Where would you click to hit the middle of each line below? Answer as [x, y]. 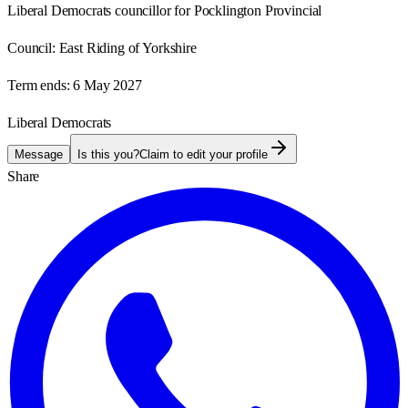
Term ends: [39, 85]
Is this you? [108, 154]
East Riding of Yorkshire [127, 47]
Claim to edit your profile [204, 154]
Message [39, 154]
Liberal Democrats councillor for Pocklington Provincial [165, 10]
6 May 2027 [107, 85]
